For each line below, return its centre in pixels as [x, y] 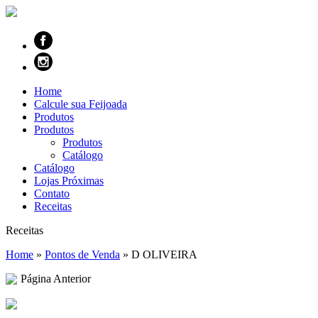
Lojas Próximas [69, 181]
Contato [52, 193]
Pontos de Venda [82, 254]
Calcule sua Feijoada [81, 104]
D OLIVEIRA [164, 254]
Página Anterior [56, 279]
